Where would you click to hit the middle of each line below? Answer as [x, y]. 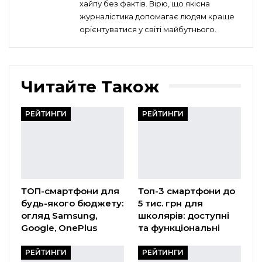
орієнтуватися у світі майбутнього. [148, 29]
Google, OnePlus [59, 227]
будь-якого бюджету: [72, 203]
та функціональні [179, 227]
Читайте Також [90, 86]
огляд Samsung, [59, 215]
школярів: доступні [184, 215]
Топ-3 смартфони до [187, 191]
